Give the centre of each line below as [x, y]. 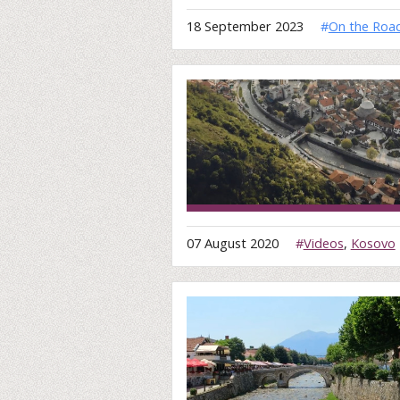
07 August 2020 [234, 242]
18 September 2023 [247, 26]
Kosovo [373, 242]
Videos [323, 242]
